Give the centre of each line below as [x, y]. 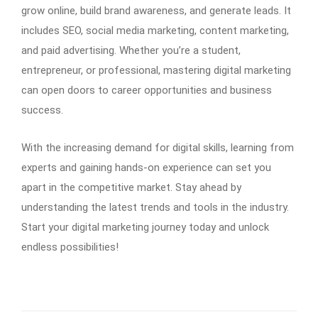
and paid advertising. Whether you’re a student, [131, 50]
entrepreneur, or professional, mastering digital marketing [156, 70]
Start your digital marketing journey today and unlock [145, 227]
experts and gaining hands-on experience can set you [146, 167]
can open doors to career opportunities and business [147, 90]
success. [42, 110]
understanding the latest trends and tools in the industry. [155, 207]
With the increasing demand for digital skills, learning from [158, 147]
